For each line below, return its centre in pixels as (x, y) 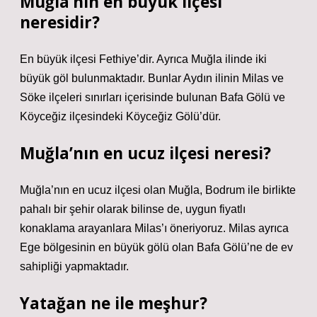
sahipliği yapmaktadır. (74, 266)
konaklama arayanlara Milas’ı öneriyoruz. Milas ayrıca (154, 228)
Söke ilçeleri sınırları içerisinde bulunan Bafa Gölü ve (152, 97)
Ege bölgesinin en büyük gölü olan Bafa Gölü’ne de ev (156, 247)
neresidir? (60, 22)
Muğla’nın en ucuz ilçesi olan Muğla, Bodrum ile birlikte (158, 190)
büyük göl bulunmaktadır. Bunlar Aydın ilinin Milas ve (152, 78)
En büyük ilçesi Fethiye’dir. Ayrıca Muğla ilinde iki (143, 59)
